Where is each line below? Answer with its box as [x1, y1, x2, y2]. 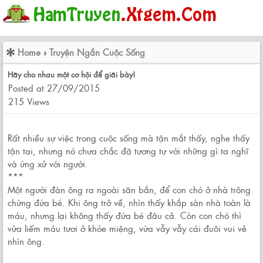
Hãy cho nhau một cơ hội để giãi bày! [8, 69, 135, 80]
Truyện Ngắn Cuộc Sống [49, 45, 145, 59]
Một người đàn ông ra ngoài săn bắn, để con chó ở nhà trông [8, 183, 251, 196]
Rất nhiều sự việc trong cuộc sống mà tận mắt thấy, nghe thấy [8, 131, 249, 144]
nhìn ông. [8, 234, 45, 248]
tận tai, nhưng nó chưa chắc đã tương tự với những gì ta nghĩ [8, 144, 248, 157]
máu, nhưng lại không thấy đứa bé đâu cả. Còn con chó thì [8, 208, 241, 222]
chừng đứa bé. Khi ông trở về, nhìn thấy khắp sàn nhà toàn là [8, 195, 251, 209]
